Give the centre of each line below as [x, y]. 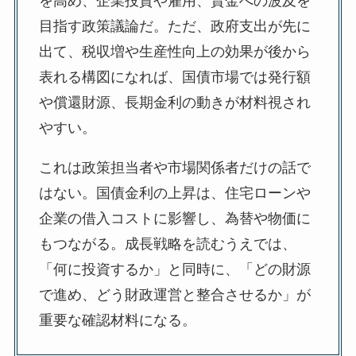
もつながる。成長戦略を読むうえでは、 [167, 244]
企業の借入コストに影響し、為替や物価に [174, 219]
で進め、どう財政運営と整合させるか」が [174, 295]
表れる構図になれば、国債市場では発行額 [174, 77]
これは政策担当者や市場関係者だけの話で [174, 168]
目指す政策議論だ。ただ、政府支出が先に [174, 27]
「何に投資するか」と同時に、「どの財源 [174, 270]
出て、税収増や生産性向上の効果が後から [174, 52]
